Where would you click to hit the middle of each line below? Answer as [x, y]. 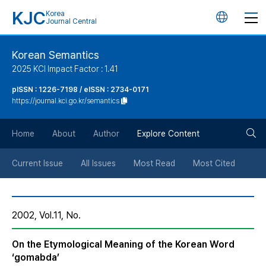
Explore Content [168, 134]
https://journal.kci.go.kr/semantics [66, 101]
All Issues [98, 163]
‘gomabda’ [36, 257]
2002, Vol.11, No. [46, 215]
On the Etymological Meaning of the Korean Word [123, 244]
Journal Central [71, 21]
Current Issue [37, 163]
